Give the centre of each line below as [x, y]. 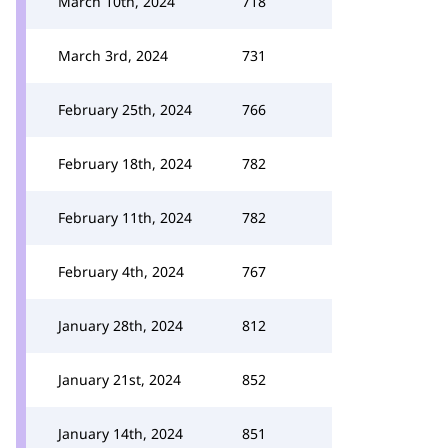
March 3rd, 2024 [113, 55]
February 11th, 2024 [125, 217]
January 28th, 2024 [120, 325]
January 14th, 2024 [120, 433]
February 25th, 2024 [125, 109]
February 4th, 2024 [121, 271]
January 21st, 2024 [119, 379]
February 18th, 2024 [125, 163]
